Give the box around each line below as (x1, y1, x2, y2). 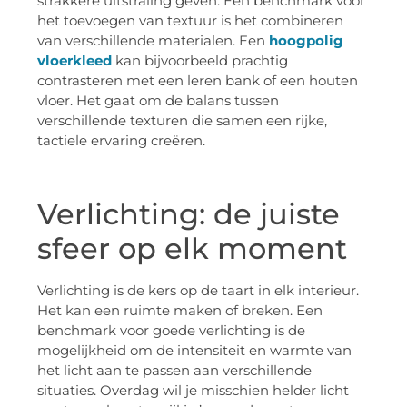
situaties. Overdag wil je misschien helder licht (37, 381, 349, 399)
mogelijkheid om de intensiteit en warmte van (37, 341, 352, 359)
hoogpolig (269, 31, 343, 49)
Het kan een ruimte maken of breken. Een (37, 301, 323, 319)
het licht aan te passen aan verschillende (37, 361, 312, 379)
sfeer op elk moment (37, 230, 347, 266)
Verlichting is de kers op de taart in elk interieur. (37, 281, 359, 299)
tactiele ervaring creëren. (37, 131, 205, 149)
